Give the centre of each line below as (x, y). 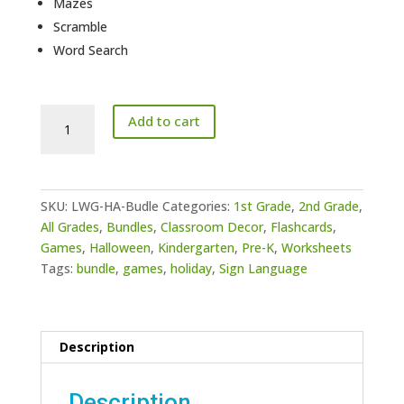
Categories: (197, 206)
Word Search (90, 50)
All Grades (69, 226)
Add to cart (164, 121)
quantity (64, 176)
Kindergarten (196, 247)
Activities (66, 134)
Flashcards (301, 226)
